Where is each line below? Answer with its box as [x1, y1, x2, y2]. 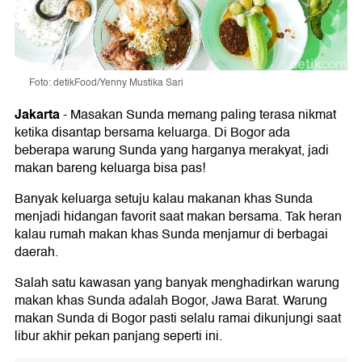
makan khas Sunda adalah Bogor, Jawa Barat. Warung [15, 290, 327, 312]
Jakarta [15, 103, 60, 126]
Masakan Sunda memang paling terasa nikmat [70, 104, 336, 126]
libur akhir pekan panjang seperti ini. [15, 326, 222, 347]
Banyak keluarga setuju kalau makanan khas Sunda [15, 188, 313, 210]
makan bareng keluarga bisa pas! [15, 158, 205, 179]
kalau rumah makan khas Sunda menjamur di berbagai [15, 224, 328, 246]
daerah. [15, 242, 58, 263]
